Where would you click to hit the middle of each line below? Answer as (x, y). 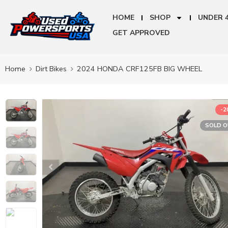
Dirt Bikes (51, 68)
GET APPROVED (141, 33)
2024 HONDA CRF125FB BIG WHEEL (139, 68)
